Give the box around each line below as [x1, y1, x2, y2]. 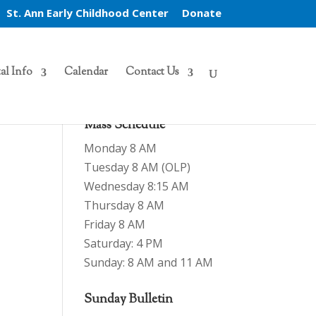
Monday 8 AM [84, 140, 157, 156]
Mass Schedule [84, 116, 166, 135]
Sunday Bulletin [84, 291, 174, 309]
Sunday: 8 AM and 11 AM [84, 255, 214, 270]
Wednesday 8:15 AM [84, 178, 190, 194]
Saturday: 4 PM [84, 236, 164, 251]
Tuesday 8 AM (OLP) [84, 159, 191, 175]
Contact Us [125, 65, 179, 80]
